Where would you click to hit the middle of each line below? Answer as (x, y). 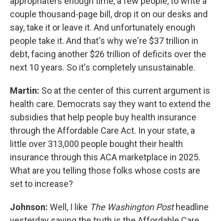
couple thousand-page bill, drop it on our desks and (109, 14)
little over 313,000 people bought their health (96, 144)
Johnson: (30, 207)
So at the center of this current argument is (126, 91)
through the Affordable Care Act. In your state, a (102, 130)
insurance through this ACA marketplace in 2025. (105, 157)
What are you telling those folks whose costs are (105, 170)
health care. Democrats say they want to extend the (110, 104)
